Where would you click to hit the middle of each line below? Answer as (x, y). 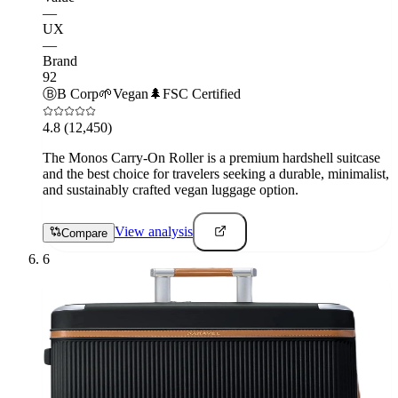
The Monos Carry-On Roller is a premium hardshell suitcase (211, 158)
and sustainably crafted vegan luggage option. (171, 190)
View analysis (154, 232)
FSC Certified (202, 94)
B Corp (78, 94)
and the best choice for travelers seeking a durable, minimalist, (216, 174)
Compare (84, 233)
